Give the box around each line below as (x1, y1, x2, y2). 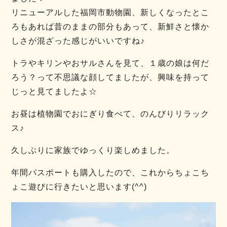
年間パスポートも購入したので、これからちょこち (11, 168, 210, 177)
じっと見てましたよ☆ (11, 87, 98, 96)
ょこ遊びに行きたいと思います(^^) (11, 182, 147, 192)
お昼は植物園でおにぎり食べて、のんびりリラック (11, 109, 210, 119)
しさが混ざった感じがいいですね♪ (11, 36, 145, 46)
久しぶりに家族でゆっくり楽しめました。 (11, 146, 175, 155)
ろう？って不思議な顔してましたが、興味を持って (11, 73, 210, 82)
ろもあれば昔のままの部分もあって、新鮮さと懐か (11, 22, 210, 31)
